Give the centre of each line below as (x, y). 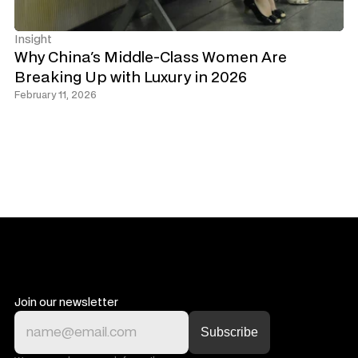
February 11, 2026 (56, 95)
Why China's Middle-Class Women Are (151, 58)
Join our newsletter (66, 302)
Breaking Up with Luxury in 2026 (131, 78)
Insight (33, 39)
